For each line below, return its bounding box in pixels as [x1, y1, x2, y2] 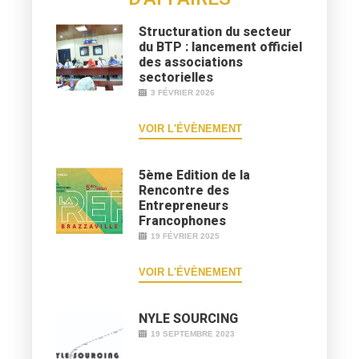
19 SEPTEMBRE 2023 [151, 329, 236, 338]
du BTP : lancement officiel [139, 38, 303, 54]
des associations [139, 54, 244, 70]
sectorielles [139, 69, 214, 85]
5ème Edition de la [139, 167, 251, 183]
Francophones [139, 212, 227, 228]
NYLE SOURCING [139, 310, 239, 326]
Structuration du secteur [139, 23, 292, 39]
